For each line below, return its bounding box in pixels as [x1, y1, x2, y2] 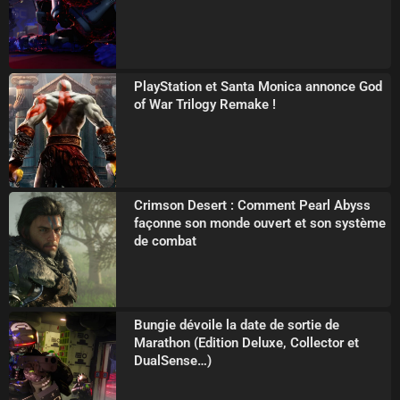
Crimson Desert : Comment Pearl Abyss [133, 197, 371, 214]
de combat [133, 233, 196, 250]
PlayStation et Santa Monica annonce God [133, 79, 382, 96]
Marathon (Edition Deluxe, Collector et [133, 334, 359, 351]
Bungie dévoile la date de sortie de [133, 316, 339, 333]
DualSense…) [133, 352, 212, 369]
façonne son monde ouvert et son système [133, 215, 386, 232]
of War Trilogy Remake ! [133, 96, 276, 113]
